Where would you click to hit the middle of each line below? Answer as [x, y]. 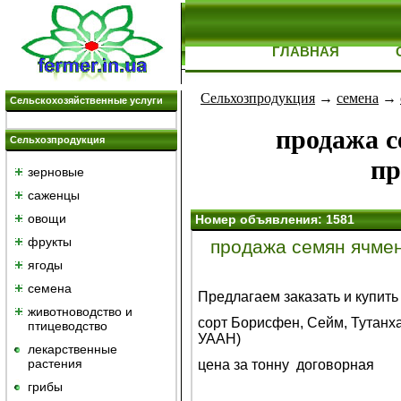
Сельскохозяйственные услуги [86, 100]
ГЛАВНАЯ [305, 51]
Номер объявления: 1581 [277, 220]
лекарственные [73, 349]
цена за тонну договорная [286, 365]
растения [55, 363]
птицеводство [68, 326]
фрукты [50, 242]
